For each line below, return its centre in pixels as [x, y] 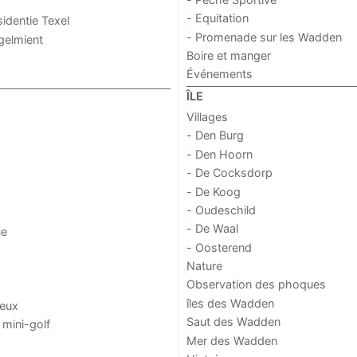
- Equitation [217, 18]
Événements [219, 74]
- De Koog [213, 191]
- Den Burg [215, 135]
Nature [204, 266]
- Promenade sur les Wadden [264, 37]
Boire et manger [228, 55]
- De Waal [212, 229]
